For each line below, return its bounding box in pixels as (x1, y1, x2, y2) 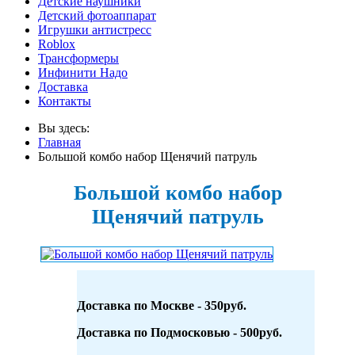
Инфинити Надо (38, 66, 128, 79)
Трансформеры (38, 52, 119, 65)
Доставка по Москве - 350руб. (76, 299, 246, 312)
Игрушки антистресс (38, 23, 151, 36)
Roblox (38, 37, 75, 51)
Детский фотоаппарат (38, 9, 156, 22)
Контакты (38, 94, 91, 108)
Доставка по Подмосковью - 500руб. (76, 326, 282, 339)
